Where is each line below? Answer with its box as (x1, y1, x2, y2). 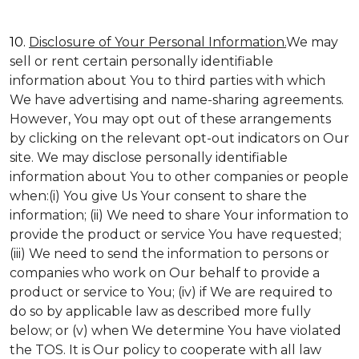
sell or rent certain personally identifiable (10, 54, 273, 69)
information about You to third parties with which (10, 73, 325, 88)
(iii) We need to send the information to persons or (10, 246, 329, 261)
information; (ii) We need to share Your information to (10, 208, 349, 223)
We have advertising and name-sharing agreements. (10, 92, 344, 107)
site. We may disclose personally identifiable (10, 150, 288, 165)
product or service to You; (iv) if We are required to (10, 284, 333, 300)
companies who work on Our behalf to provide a (10, 265, 320, 280)
